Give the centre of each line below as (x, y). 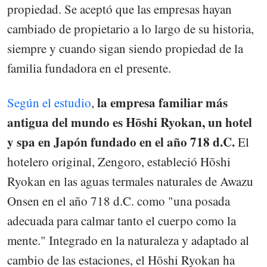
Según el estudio (49, 102)
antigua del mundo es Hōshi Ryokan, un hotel (130, 122)
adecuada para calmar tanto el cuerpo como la (122, 220)
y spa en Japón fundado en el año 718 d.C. (122, 142)
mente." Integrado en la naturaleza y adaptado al (128, 240)
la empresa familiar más (162, 102)
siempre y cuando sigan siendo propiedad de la (125, 48)
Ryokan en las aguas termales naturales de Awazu (130, 181)
